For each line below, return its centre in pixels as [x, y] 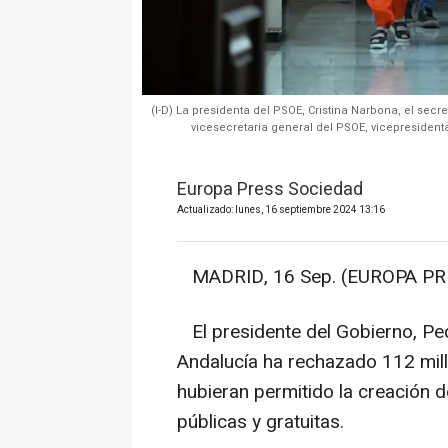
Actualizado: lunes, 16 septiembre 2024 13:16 [281, 210]
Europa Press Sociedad [270, 190]
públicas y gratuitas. [260, 422]
